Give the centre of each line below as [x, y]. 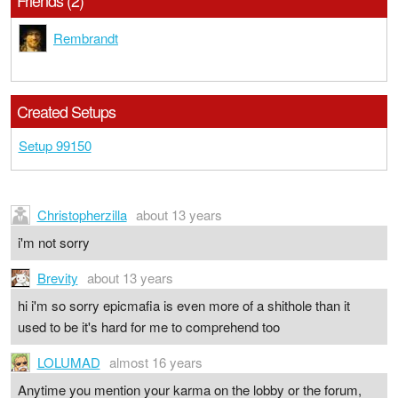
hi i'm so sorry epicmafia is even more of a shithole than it [183, 306]
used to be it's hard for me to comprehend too [148, 327]
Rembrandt [86, 38]
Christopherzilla [82, 214]
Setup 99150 [55, 145]
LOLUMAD [68, 362]
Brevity [57, 277]
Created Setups [67, 111]
